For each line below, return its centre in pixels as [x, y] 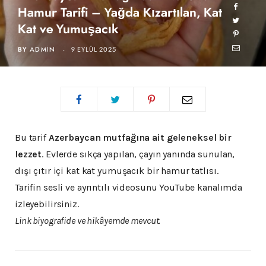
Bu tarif [32, 137]
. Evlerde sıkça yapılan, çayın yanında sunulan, [138, 154]
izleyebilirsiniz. [47, 204]
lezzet [28, 154]
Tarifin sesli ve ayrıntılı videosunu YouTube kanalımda [129, 187]
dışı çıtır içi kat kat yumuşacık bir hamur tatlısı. [117, 171]
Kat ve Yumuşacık [68, 29]
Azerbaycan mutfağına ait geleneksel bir [140, 137]
